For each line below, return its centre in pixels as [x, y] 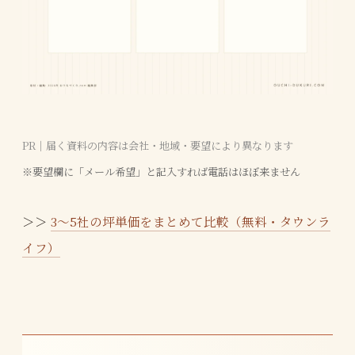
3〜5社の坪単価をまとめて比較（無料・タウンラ [191, 221]
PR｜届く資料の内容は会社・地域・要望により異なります [158, 145]
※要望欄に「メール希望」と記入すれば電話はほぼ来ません [161, 171]
